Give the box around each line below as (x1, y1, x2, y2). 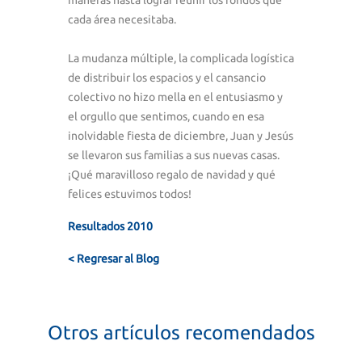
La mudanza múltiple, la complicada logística (67, 51, 294, 65)
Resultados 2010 (67, 219, 153, 233)
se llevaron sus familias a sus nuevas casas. (67, 148, 280, 162)
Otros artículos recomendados (47, 321, 315, 343)
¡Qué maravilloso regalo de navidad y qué (67, 167, 276, 181)
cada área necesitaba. (67, 12, 179, 26)
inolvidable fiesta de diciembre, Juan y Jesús (67, 128, 293, 142)
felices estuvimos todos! (67, 187, 192, 200)
